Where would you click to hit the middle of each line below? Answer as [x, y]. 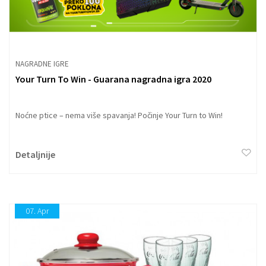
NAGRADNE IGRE [42, 64]
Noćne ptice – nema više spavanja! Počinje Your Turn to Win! [119, 115]
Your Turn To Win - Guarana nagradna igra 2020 [113, 79]
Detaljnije [35, 154]
